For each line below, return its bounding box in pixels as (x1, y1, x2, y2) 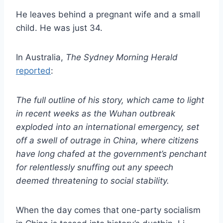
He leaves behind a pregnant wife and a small (16, 9, 200, 19)
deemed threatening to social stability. (16, 175, 169, 186)
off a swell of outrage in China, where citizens (16, 135, 199, 145)
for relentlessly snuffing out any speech (16, 162, 173, 172)
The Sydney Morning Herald (66, 52, 178, 62)
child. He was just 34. (16, 22, 103, 33)
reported (16, 65, 51, 76)
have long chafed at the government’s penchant (16, 148, 207, 159)
